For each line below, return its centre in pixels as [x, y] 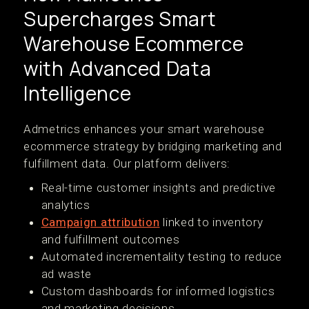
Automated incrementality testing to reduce [161, 257]
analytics [66, 205]
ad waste [67, 274]
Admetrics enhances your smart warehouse [144, 129]
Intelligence [78, 93]
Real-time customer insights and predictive [158, 188]
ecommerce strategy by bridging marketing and [153, 147]
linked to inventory [211, 222]
